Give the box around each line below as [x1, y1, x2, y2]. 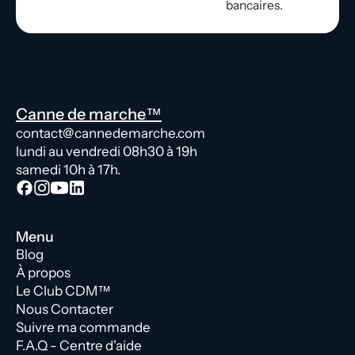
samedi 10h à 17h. [16, 162, 120, 178]
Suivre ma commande [16, 319, 151, 336]
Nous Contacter [16, 301, 113, 318]
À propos [16, 265, 71, 281]
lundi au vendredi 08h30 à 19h [16, 143, 197, 160]
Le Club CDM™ [16, 283, 111, 300]
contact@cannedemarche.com [16, 125, 205, 142]
